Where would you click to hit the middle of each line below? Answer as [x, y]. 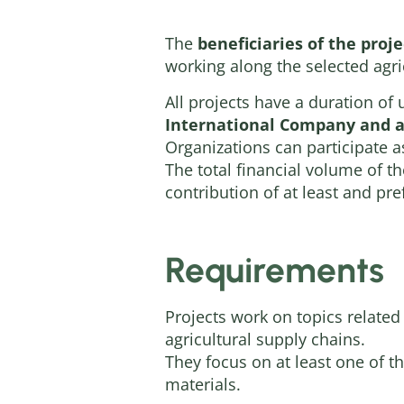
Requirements [274, 270]
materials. [202, 384]
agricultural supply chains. [265, 339]
